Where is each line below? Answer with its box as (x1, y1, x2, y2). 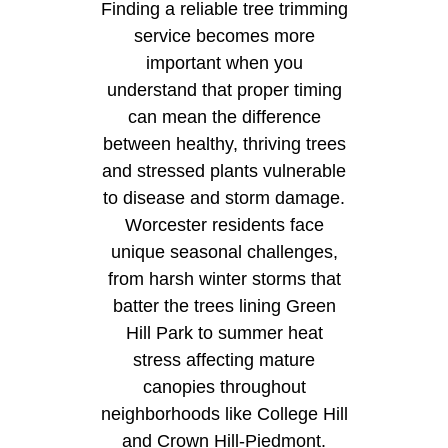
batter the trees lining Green (112, 296, 336, 317)
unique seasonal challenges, (110, 242, 338, 263)
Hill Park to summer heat (125, 323, 323, 344)
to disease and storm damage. (103, 188, 345, 209)
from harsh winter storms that (107, 269, 341, 290)
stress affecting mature (133, 350, 315, 371)
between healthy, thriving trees (102, 134, 346, 155)
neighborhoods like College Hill (100, 404, 348, 425)
